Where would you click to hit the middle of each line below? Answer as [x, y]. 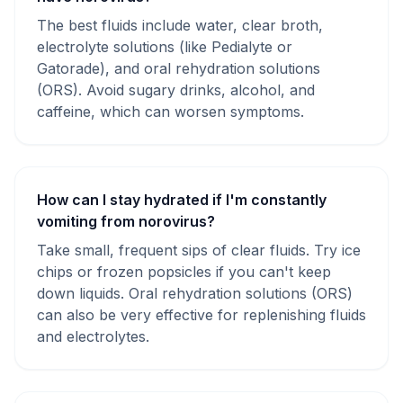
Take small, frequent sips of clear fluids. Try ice [199, 250]
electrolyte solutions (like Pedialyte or [165, 47]
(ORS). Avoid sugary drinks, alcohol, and [176, 90]
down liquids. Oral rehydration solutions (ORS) [195, 293]
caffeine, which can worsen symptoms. [170, 112]
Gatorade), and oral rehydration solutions [179, 68]
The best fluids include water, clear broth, [180, 25]
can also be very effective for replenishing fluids [201, 315]
